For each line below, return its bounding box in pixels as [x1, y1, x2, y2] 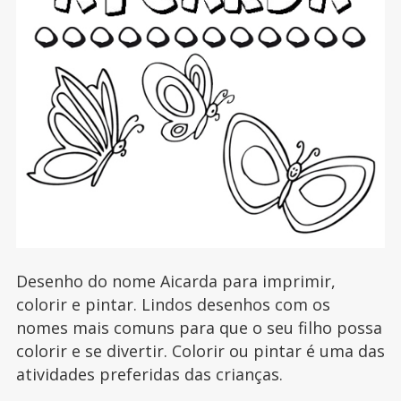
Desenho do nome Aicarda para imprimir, [15, 270, 336, 293]
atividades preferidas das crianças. [15, 363, 283, 386]
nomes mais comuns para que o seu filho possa [15, 317, 382, 339]
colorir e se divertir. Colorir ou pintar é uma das [15, 340, 385, 363]
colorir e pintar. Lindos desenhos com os [15, 294, 330, 316]
